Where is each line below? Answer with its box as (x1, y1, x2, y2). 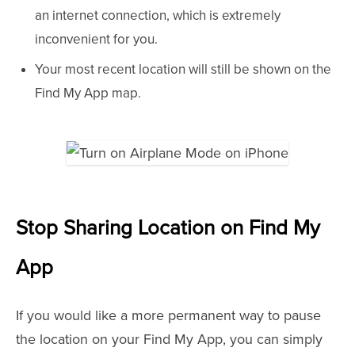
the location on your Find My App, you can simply (16, 330, 323, 348)
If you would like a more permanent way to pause (16, 307, 321, 324)
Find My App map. (35, 85, 141, 101)
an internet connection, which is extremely (35, 7, 281, 24)
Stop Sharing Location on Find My (16, 216, 320, 241)
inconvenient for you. (35, 31, 158, 48)
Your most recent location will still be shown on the (35, 61, 331, 78)
